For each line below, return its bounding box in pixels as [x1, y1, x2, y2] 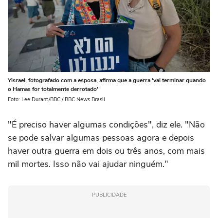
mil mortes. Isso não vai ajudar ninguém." [8, 158, 168, 170]
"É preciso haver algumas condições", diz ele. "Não [8, 118, 205, 130]
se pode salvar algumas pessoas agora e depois [8, 131, 194, 144]
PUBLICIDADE [91, 191, 127, 199]
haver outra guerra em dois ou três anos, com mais [8, 145, 205, 157]
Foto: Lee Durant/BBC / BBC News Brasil [8, 95, 105, 103]
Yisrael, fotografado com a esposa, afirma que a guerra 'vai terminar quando [8, 76, 206, 84]
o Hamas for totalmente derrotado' [8, 85, 98, 93]
